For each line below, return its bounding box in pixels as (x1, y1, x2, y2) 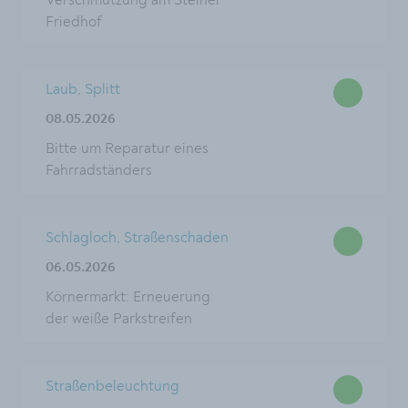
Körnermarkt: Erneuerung (46, 288, 210, 306)
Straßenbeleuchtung (46, 377, 179, 395)
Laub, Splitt (46, 80, 120, 98)
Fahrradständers (46, 161, 152, 179)
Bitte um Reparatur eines (46, 139, 209, 158)
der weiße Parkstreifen (46, 310, 192, 328)
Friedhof (46, 13, 102, 31)
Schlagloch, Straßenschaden (46, 229, 229, 247)
